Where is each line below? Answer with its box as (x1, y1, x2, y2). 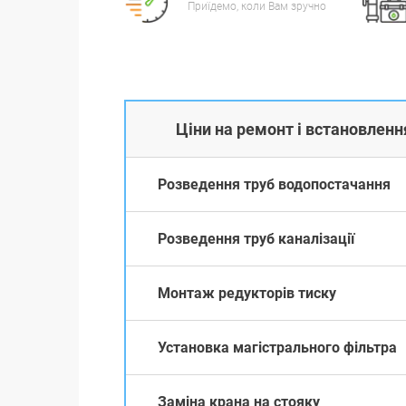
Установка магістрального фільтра (158, 338, 397, 356)
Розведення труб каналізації (158, 229, 354, 247)
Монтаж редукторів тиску (158, 284, 336, 302)
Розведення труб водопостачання (158, 175, 391, 193)
